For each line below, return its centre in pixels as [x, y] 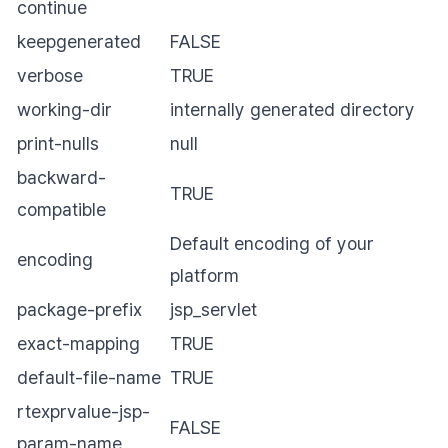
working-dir [64, 109]
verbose [50, 75]
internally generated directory [292, 109]
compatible [61, 209]
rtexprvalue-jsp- [83, 411]
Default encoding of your [272, 243]
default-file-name [89, 377]
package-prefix [79, 309]
